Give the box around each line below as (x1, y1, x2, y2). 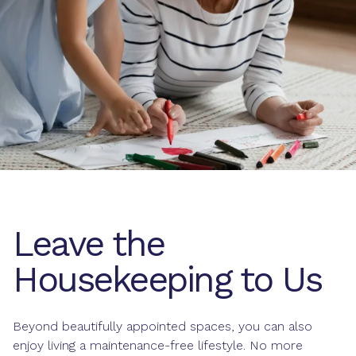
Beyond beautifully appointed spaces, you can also (13, 318, 312, 334)
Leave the (13, 222, 164, 265)
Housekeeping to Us (13, 257, 321, 300)
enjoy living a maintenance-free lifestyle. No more (13, 337, 303, 353)
